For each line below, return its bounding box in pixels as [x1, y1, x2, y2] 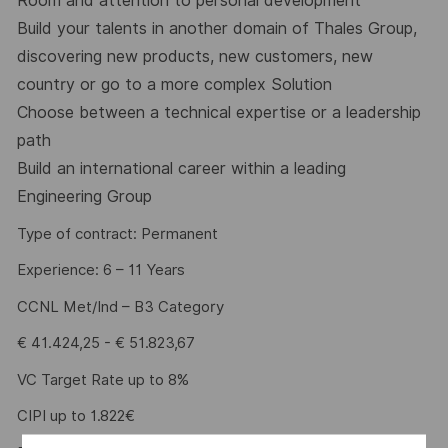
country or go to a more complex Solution [16, 75, 332, 95]
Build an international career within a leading [16, 159, 346, 179]
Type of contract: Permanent [16, 224, 218, 243]
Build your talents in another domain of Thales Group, [16, 19, 417, 39]
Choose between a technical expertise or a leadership [16, 103, 421, 123]
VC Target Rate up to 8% [16, 370, 237, 389]
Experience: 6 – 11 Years [16, 261, 185, 280]
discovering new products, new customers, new [16, 47, 373, 67]
